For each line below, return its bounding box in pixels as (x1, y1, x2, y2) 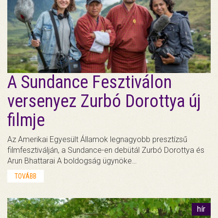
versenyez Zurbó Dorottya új (7, 91, 201, 112)
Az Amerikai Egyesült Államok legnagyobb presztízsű (7, 135, 187, 145)
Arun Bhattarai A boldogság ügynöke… (7, 156, 137, 166)
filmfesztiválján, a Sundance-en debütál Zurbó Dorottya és (7, 145, 204, 155)
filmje (7, 110, 45, 131)
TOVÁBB (15, 172, 36, 181)
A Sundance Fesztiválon (7, 72, 172, 93)
